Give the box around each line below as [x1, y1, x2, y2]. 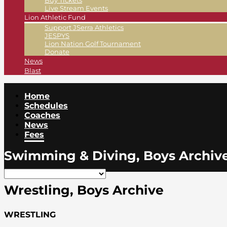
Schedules [24, 101, 68, 111]
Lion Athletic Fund [24, 13, 86, 22]
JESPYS [45, 31, 69, 40]
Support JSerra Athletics [45, 23, 124, 32]
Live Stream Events [45, 4, 108, 13]
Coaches [24, 110, 60, 121]
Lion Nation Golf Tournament [45, 40, 141, 48]
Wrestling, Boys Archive [4, 182, 164, 198]
